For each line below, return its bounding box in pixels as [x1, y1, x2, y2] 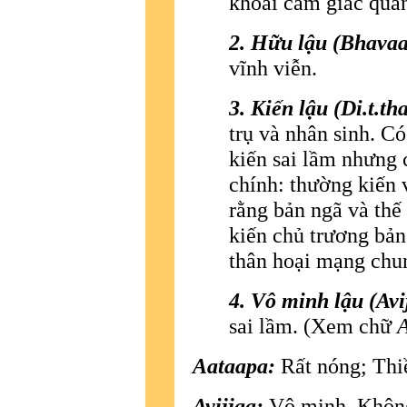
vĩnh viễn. [229, 55, 317, 80]
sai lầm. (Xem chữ [229, 313, 397, 338]
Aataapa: [193, 352, 275, 378]
